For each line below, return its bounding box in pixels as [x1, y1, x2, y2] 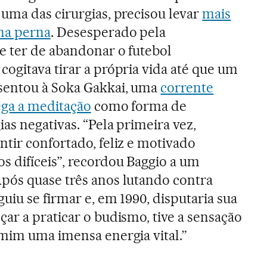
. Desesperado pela [50, 23, 166, 41]
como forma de [91, 97, 187, 114]
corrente [160, 79, 214, 96]
